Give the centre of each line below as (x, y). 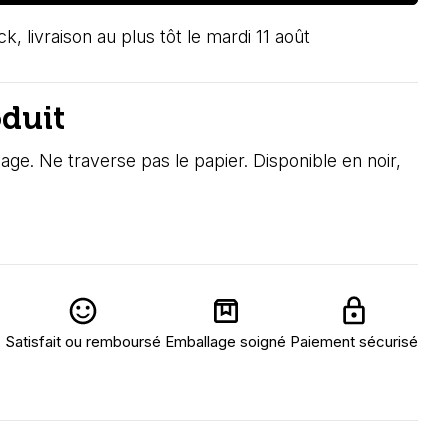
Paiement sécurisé (354, 341)
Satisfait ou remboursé (83, 341)
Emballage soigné (225, 341)
